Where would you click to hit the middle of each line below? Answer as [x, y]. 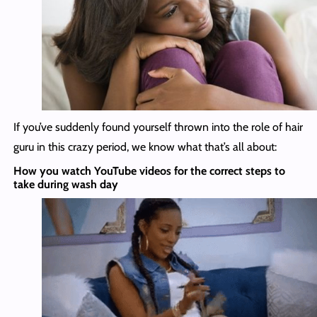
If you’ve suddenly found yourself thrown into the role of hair [158, 127]
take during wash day [65, 185]
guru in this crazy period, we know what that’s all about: [145, 147]
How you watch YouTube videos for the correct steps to [149, 171]
